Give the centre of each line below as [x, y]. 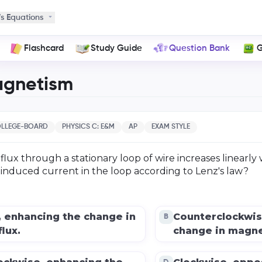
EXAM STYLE [170, 127]
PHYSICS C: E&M [88, 127]
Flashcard [44, 48]
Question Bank [199, 48]
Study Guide [117, 48]
